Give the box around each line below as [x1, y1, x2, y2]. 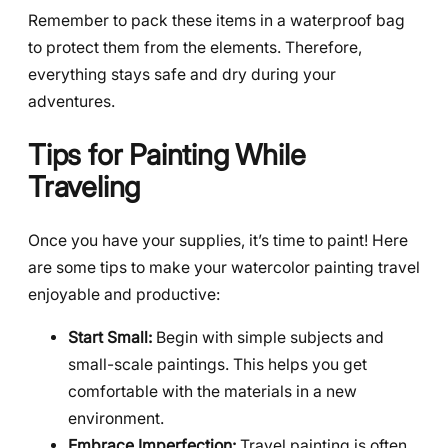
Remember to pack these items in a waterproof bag [28, 11, 405, 31]
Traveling [28, 169, 141, 205]
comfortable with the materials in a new [68, 381, 357, 401]
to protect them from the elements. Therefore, [28, 38, 362, 58]
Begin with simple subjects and [152, 327, 384, 347]
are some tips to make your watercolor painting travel [28, 257, 420, 277]
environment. [68, 408, 164, 428]
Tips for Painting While [28, 137, 306, 173]
